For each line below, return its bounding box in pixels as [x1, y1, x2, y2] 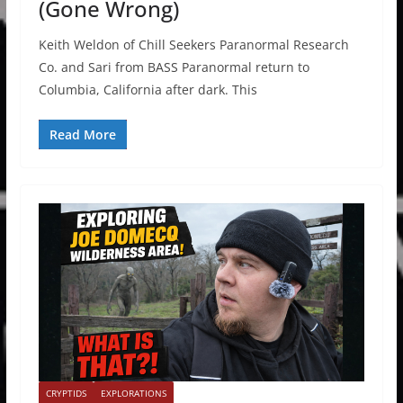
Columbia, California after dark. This [38, 80, 257, 98]
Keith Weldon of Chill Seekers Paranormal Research [38, 35, 349, 53]
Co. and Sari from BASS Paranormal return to [38, 58, 309, 76]
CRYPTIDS [45, 387, 86, 400]
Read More [49, 125, 116, 143]
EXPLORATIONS [100, 387, 166, 400]
